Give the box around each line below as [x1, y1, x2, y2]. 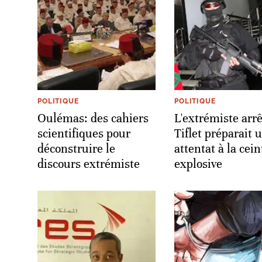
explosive [174, 156, 222, 171]
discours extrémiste [37, 156, 140, 171]
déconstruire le [37, 141, 115, 156]
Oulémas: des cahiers [37, 111, 149, 126]
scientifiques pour [37, 126, 130, 141]
